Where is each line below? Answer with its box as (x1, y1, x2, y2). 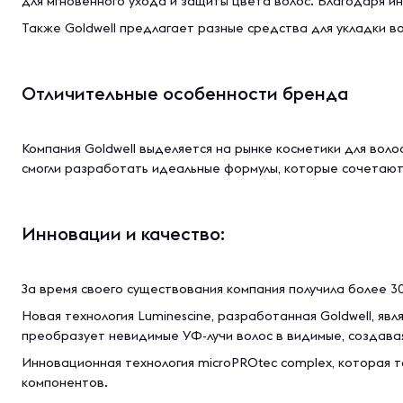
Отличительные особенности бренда (22, 82, 348, 104)
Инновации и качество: (22, 222, 225, 245)
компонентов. (22, 374, 108, 390)
